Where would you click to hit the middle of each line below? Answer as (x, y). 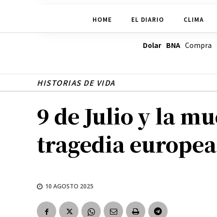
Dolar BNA (161, 45)
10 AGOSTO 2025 (69, 186)
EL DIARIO (147, 19)
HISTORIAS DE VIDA (76, 83)
